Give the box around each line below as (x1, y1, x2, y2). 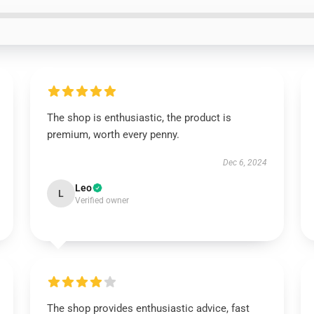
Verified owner (74, 196, 129, 205)
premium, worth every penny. (46, 128, 179, 141)
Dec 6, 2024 (223, 158, 268, 168)
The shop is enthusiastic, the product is (46, 111, 231, 124)
